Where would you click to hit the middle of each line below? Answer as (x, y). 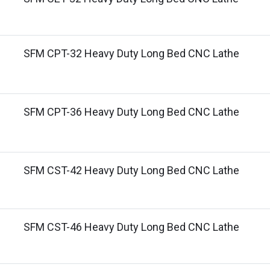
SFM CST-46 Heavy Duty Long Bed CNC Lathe (131, 227)
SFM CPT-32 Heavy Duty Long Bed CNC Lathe (131, 53)
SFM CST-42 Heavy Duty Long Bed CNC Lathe (131, 170)
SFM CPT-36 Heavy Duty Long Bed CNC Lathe (131, 112)
